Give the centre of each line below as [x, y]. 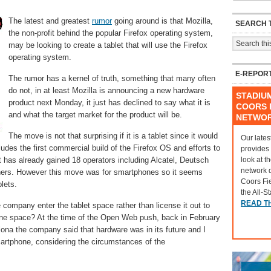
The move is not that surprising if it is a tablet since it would [113, 136]
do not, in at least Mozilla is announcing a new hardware [106, 90]
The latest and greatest [50, 21]
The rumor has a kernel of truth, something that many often [112, 78]
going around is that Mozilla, [162, 21]
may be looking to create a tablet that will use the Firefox [108, 45]
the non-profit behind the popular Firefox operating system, [111, 33]
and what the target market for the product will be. [95, 115]
